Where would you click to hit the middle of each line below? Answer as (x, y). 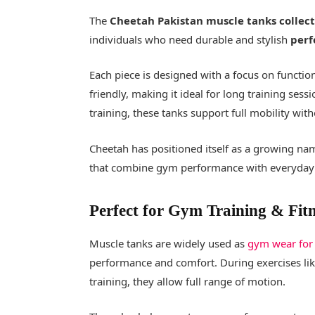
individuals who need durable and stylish (190, 40)
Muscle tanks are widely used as (169, 243)
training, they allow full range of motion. (188, 281)
